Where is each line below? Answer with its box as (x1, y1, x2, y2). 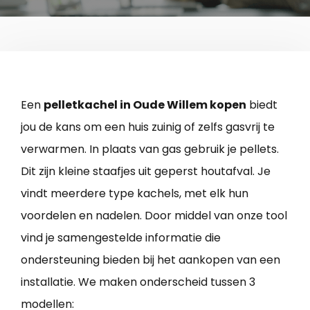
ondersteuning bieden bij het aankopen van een (21, 251, 280, 268)
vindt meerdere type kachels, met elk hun (21, 185, 248, 201)
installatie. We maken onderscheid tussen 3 (21, 273, 255, 290)
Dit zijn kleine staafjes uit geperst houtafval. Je (21, 163, 271, 179)
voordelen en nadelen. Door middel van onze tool (21, 207, 287, 224)
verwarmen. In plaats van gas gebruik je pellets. (21, 140, 279, 157)
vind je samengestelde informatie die (21, 229, 221, 246)
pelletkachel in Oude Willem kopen (44, 96, 246, 113)
